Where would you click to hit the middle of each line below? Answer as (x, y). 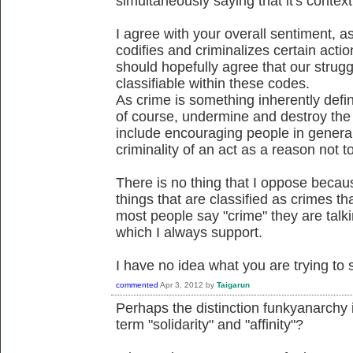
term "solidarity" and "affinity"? (210, 324)
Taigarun (233, 284)
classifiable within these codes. (217, 83)
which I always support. (189, 232)
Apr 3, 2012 (182, 284)
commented (137, 284)
